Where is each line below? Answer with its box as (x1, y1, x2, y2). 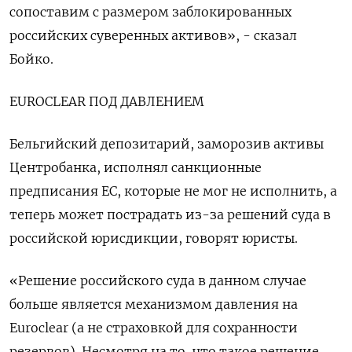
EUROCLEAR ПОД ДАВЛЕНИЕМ (9, 93, 204, 109)
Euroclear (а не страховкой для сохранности (9, 320, 298, 335)
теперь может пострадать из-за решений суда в (9, 207, 331, 222)
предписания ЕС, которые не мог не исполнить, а (9, 183, 337, 199)
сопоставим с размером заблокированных (9, 4, 291, 20)
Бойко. (9, 51, 53, 67)
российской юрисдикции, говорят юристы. (9, 230, 298, 246)
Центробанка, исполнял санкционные (9, 159, 262, 175)
